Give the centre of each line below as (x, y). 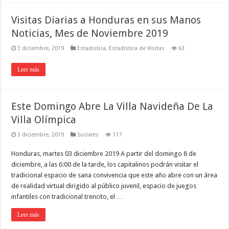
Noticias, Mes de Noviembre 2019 (90, 33)
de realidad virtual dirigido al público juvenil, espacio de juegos (104, 186)
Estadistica (92, 48)
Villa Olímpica (44, 119)
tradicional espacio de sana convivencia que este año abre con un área (114, 175)
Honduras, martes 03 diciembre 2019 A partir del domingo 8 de (104, 153)
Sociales (88, 134)
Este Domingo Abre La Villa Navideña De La (112, 106)
